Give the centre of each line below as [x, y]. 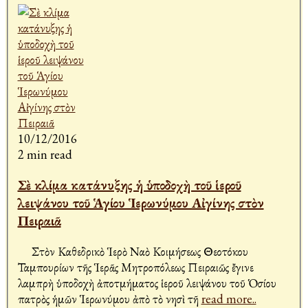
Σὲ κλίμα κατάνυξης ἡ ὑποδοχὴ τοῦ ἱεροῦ [129, 185]
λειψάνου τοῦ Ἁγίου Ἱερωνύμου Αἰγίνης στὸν [141, 203]
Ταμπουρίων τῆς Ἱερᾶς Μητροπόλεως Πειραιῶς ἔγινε [135, 267]
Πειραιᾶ [39, 221]
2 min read [45, 155]
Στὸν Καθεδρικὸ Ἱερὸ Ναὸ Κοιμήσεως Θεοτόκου [133, 252]
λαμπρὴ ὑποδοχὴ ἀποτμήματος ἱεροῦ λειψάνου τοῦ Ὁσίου [147, 283]
